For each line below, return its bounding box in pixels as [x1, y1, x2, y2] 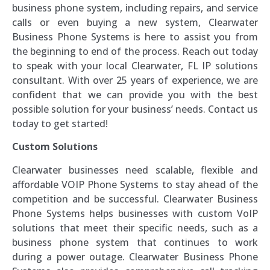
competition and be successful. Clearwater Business [12, 192, 258, 206]
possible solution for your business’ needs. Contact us [12, 102, 258, 116]
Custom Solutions [12, 140, 98, 154]
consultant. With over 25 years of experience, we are [12, 73, 258, 87]
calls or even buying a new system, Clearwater [12, 15, 258, 29]
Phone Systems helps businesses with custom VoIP [12, 206, 258, 220]
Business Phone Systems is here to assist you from [12, 30, 258, 43]
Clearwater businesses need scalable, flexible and [12, 163, 258, 177]
